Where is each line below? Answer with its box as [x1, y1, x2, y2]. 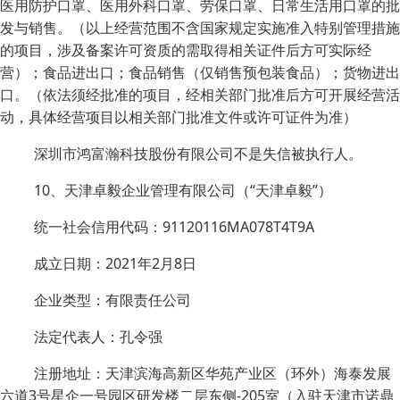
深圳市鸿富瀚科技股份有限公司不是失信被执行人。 [34, 144, 362, 163]
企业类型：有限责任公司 [34, 290, 191, 310]
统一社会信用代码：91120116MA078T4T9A [34, 217, 314, 237]
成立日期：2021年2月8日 [34, 254, 196, 273]
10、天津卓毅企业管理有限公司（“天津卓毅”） [34, 180, 332, 200]
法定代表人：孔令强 [34, 327, 162, 346]
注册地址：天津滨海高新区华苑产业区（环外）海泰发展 [34, 363, 391, 383]
